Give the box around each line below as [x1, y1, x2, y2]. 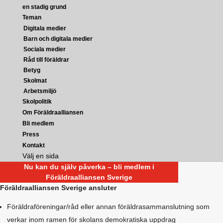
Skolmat [23, 77, 47, 84]
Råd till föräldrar [23, 56, 69, 63]
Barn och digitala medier [23, 35, 93, 42]
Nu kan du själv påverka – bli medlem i [24, 163, 155, 171]
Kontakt [22, 142, 45, 149]
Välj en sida [22, 152, 59, 160]
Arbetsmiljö [23, 88, 56, 94]
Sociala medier [23, 46, 66, 52]
